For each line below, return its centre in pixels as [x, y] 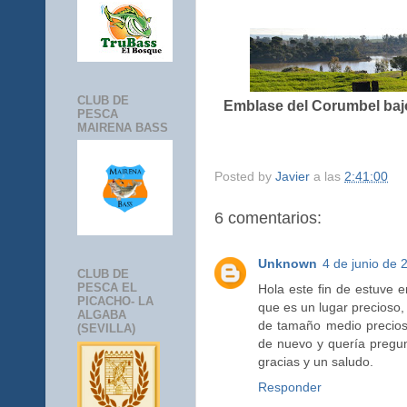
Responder [290, 387]
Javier [293, 176]
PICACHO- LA [115, 302]
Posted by [245, 176]
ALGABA [102, 315]
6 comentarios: [268, 218]
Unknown [288, 263]
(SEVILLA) [106, 329]
